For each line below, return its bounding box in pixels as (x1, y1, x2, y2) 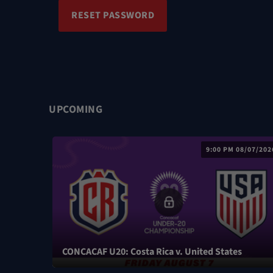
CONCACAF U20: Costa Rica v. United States (62, 245, 242, 259)
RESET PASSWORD (71, 9, 154, 22)
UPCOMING (49, 102, 102, 117)
